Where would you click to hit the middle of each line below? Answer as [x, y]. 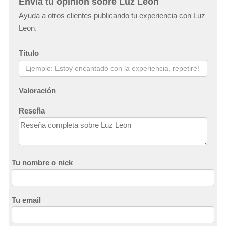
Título [29, 53]
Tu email [26, 200]
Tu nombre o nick [42, 162]
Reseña [32, 110]
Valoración [37, 90]
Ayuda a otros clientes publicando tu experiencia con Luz [112, 15]
